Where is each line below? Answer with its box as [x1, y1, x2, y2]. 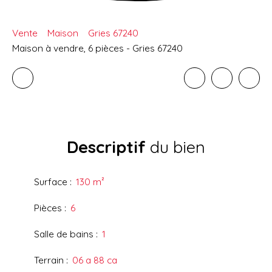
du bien [146, 137, 205, 158]
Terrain [34, 254, 64, 267]
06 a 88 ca [72, 254, 117, 267]
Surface [34, 175, 67, 188]
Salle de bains [34, 228, 93, 240]
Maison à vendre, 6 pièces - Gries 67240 [12, 42, 183, 55]
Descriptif [67, 137, 146, 158]
